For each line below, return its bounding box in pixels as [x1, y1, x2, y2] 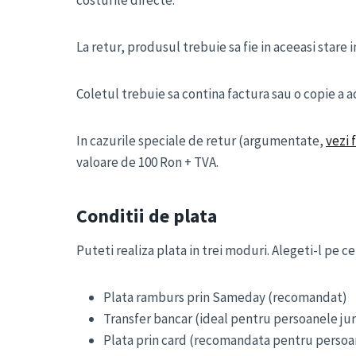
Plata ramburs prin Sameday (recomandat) [103, 288, 347, 306]
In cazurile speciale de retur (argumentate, [76, 132, 326, 149]
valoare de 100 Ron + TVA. [76, 153, 219, 171]
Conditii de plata [76, 203, 217, 228]
